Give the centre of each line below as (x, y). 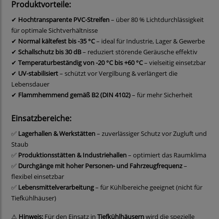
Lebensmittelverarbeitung (56, 187)
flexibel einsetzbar (38, 177)
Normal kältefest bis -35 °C (56, 41)
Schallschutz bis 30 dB (50, 52)
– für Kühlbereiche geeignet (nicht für (148, 187)
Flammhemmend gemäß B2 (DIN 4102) (74, 95)
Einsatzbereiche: (41, 119)
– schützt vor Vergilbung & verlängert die (118, 74)
